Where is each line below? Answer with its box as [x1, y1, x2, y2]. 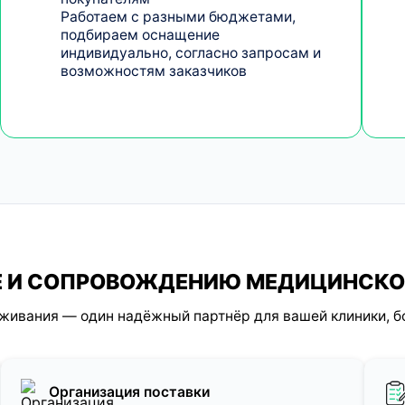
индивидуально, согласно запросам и [60, 43, 321, 61]
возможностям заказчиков [60, 61, 247, 80]
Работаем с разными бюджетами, [60, 7, 296, 25]
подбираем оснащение [60, 25, 220, 43]
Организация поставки [48, 383, 210, 401]
